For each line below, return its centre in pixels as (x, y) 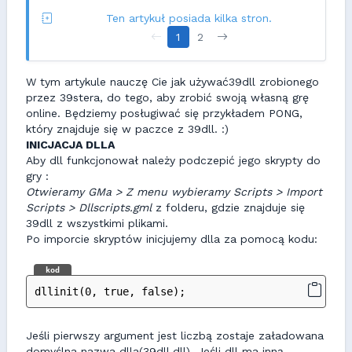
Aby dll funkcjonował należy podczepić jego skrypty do (173, 160)
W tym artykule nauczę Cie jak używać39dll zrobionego (172, 82)
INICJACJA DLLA (70, 145)
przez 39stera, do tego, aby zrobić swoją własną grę (167, 97)
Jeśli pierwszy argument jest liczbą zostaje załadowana (175, 335)
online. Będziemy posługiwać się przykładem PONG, (164, 113)
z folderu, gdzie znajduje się (228, 207)
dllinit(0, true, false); (110, 291)
